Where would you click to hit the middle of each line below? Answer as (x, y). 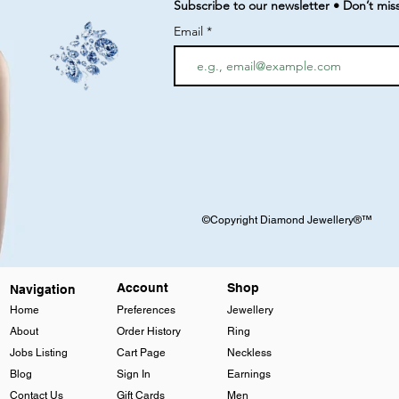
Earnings (248, 375)
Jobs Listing (38, 353)
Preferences (146, 310)
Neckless (249, 353)
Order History (148, 332)
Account (142, 288)
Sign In (133, 375)
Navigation (42, 290)
